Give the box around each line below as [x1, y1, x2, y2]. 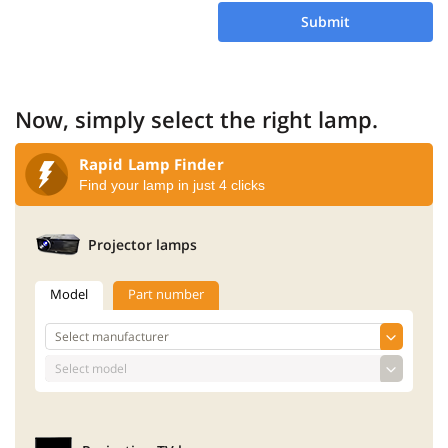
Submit [301, 11, 350, 31]
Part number [128, 284, 204, 303]
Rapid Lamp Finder [79, 153, 224, 174]
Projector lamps [88, 235, 197, 255]
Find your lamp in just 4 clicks [79, 176, 265, 193]
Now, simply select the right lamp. [15, 103, 378, 134]
